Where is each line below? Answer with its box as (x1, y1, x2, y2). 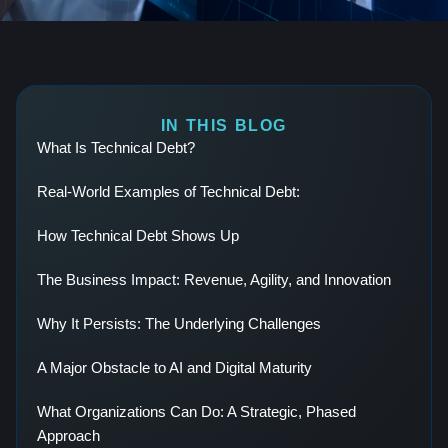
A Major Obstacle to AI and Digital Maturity (37, 359, 312, 376)
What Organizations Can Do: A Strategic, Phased (37, 403, 356, 420)
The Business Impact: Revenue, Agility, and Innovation (37, 271, 391, 288)
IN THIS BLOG (160, 117, 288, 134)
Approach (37, 427, 100, 444)
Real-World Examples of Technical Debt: (37, 183, 300, 200)
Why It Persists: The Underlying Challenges (37, 315, 321, 332)
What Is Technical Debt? (37, 139, 195, 156)
